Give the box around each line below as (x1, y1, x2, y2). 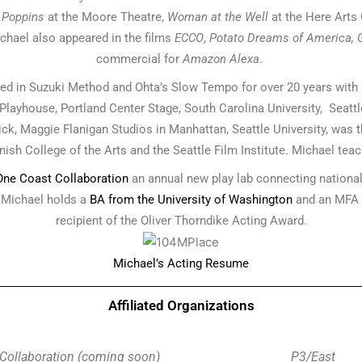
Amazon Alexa (183, 51, 259, 66)
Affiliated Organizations (107, 297, 255, 314)
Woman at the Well (167, 9, 268, 24)
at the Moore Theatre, (44, 9, 167, 24)
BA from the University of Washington (90, 192, 293, 207)
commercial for (96, 51, 183, 66)
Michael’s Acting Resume (113, 255, 249, 271)
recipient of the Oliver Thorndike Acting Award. (55, 213, 307, 228)
